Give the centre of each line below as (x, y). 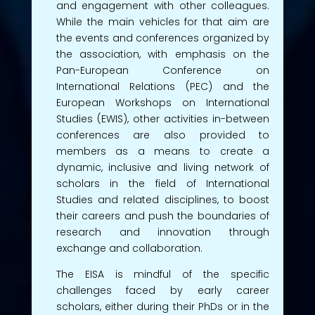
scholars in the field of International (163, 183)
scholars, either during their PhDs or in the (163, 306)
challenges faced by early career (163, 290)
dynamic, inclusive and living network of (163, 167)
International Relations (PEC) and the (163, 86)
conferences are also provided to (163, 135)
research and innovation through (163, 232)
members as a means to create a (163, 151)
